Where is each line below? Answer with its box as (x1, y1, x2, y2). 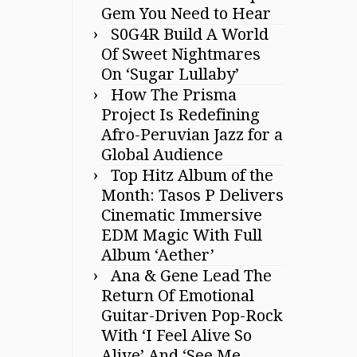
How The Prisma (111, 84, 237, 104)
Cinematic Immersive (101, 205, 262, 225)
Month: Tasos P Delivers (101, 185, 284, 205)
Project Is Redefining (101, 104, 260, 124)
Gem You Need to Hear (101, 3, 271, 23)
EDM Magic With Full (101, 225, 262, 245)
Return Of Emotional (101, 285, 254, 305)
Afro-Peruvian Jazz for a (101, 124, 283, 144)
